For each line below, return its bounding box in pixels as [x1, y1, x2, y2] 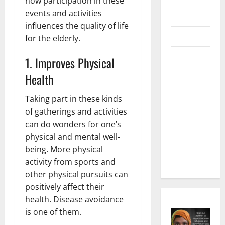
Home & [170, 50, 196, 63]
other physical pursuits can [25, 168, 128, 180]
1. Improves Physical [25, 53, 115, 72]
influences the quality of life [25, 20, 129, 31]
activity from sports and [25, 156, 116, 167]
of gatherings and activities [25, 105, 127, 117]
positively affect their [25, 181, 104, 192]
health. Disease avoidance [25, 193, 124, 205]
